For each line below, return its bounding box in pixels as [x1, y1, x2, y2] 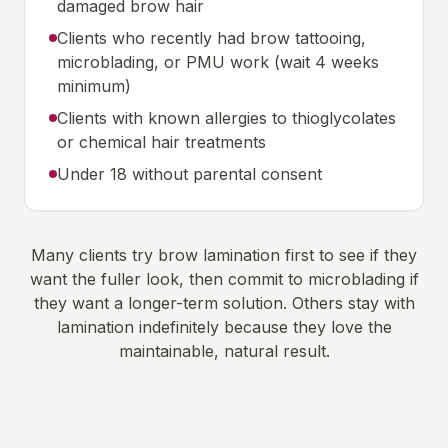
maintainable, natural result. [118, 341, 330, 361]
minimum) [57, 76, 131, 96]
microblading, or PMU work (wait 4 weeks [57, 52, 379, 72]
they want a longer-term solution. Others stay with [33, 293, 415, 313]
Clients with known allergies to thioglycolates [57, 108, 396, 128]
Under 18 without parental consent [57, 164, 322, 184]
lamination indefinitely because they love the [56, 317, 392, 337]
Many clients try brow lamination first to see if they [31, 245, 417, 265]
